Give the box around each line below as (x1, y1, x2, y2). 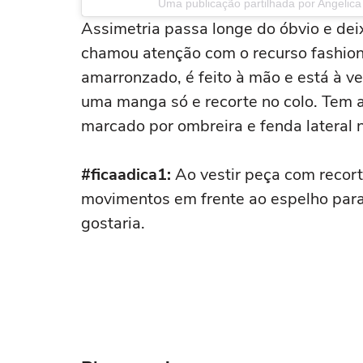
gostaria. (81, 212, 145, 234)
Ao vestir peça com (175, 164, 319, 186)
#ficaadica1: (81, 164, 171, 186)
